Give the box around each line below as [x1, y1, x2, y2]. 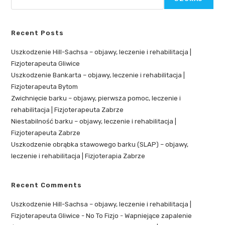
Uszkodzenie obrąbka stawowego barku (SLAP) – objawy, [11, 140, 189, 148]
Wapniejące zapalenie [125, 211, 192, 219]
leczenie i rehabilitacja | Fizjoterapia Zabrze [11, 152, 146, 160]
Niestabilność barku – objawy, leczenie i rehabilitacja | [11, 117, 177, 125]
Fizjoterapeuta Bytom [11, 82, 78, 90]
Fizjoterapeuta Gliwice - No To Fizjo [11, 211, 119, 219]
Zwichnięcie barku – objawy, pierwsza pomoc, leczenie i [11, 94, 181, 102]
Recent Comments [11, 181, 82, 189]
